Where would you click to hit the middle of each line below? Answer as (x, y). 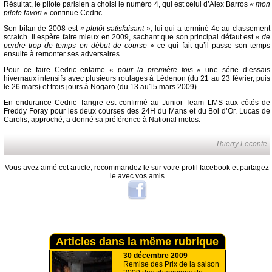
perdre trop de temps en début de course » (79, 46)
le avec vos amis (137, 176)
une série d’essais (238, 70)
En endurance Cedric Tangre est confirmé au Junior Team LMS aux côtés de (137, 103)
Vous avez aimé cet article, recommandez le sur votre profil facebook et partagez (137, 168)
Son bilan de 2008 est (42, 29)
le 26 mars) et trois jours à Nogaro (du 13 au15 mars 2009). (101, 87)
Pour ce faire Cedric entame (57, 70)
